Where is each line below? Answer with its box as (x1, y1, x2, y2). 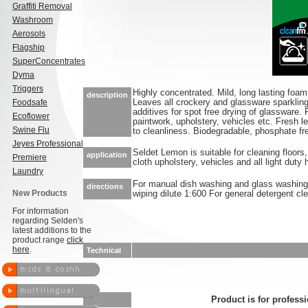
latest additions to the (12, 225, 91, 235)
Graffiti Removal (12, 1, 72, 11)
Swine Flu (12, 125, 49, 135)
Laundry (12, 166, 43, 176)
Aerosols (12, 29, 45, 38)
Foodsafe (12, 98, 47, 107)
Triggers (12, 84, 43, 93)
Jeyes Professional (12, 139, 83, 148)
